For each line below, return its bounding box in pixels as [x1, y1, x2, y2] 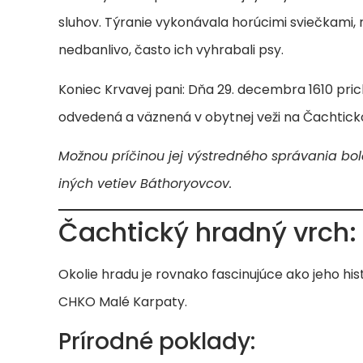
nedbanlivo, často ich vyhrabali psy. [58, 41, 284, 60]
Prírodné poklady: [58, 325, 255, 357]
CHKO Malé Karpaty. [58, 293, 187, 312]
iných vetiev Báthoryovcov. [58, 173, 232, 193]
